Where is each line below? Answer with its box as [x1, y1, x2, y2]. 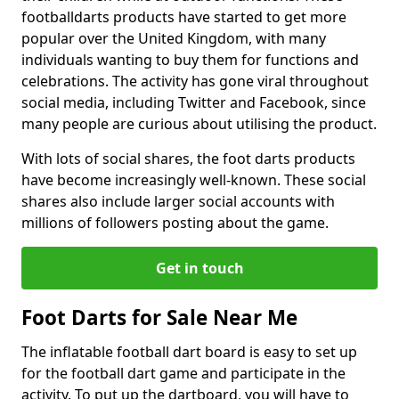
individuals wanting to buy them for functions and [21, 50, 359, 69]
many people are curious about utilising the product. [21, 114, 377, 134]
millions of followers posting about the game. [21, 213, 329, 232]
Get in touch [155, 258, 244, 278]
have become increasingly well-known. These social [21, 170, 366, 190]
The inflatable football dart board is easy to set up [21, 342, 357, 362]
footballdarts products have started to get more [21, 7, 346, 27]
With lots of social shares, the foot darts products [21, 149, 355, 168]
